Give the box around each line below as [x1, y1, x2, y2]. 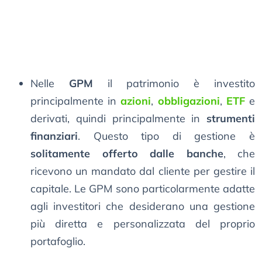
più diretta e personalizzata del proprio [30, 217, 255, 231]
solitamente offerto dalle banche [30, 147, 223, 161]
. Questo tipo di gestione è [78, 129, 255, 143]
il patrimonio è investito [92, 77, 256, 91]
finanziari [30, 129, 78, 143]
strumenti [206, 112, 255, 126]
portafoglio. [30, 235, 85, 249]
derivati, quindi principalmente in [30, 112, 206, 126]
